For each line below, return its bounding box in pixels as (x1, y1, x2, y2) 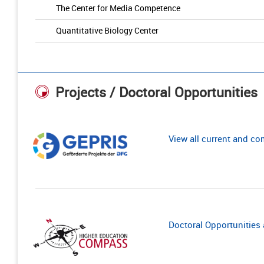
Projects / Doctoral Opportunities (55, 83, 258, 102)
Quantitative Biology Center (56, 25, 159, 36)
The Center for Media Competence (56, 2, 180, 14)
